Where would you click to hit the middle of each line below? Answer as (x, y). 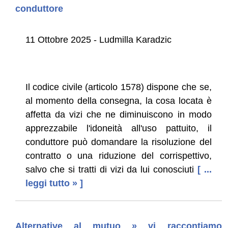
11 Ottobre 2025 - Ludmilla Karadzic (98, 39)
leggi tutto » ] (54, 183)
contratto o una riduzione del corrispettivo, (118, 155)
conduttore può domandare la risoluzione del (118, 142)
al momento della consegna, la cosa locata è (118, 101)
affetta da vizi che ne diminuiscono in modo (118, 114)
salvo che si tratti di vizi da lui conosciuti (110, 169)
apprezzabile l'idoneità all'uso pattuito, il (118, 128)
